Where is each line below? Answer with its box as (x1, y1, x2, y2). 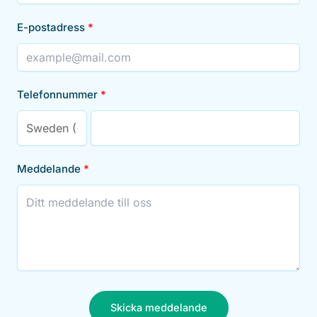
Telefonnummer (17, 88, 98, 102)
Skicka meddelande (110, 301, 207, 315)
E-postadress (17, 21, 85, 35)
